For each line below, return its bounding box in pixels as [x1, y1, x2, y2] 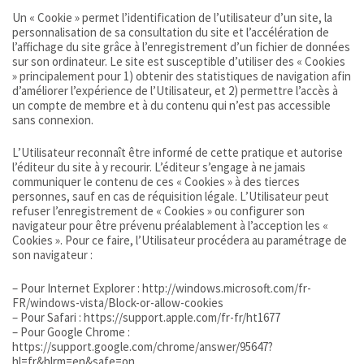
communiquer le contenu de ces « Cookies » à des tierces [12, 174, 300, 190]
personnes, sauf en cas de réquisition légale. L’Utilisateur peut [12, 188, 329, 205]
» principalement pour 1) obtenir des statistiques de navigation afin [12, 67, 351, 84]
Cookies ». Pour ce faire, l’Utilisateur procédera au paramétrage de [12, 232, 347, 249]
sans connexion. [12, 111, 93, 128]
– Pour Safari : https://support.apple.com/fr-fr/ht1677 [12, 309, 280, 325]
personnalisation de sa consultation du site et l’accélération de [12, 24, 329, 40]
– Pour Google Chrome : [12, 323, 130, 340]
